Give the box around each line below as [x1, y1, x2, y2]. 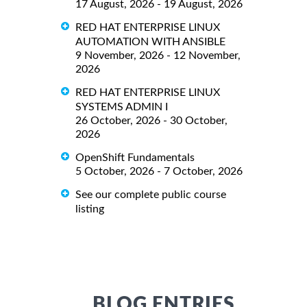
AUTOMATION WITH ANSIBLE [75, 36, 225, 48]
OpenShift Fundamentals [75, 152, 195, 164]
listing [75, 204, 104, 215]
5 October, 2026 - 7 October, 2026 [75, 166, 243, 177]
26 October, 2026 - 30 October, [75, 115, 228, 127]
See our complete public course [75, 189, 226, 201]
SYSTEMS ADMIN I [75, 101, 168, 113]
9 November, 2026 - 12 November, [75, 50, 241, 62]
